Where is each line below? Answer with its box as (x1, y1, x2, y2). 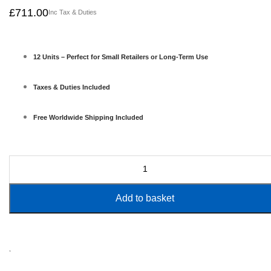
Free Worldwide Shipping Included (33, 113, 143, 121)
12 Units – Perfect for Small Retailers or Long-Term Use (33, 53, 208, 60)
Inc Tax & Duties (48, 8, 97, 16)
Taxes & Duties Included (33, 83, 110, 91)
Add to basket (115, 192, 174, 203)
